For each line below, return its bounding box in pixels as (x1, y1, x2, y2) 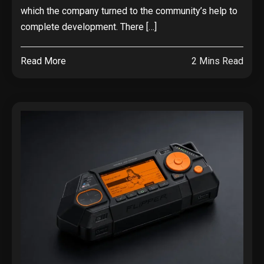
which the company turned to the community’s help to (21, 5, 237, 17)
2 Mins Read (192, 55, 243, 67)
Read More (21, 55, 66, 67)
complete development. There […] (21, 21, 157, 33)
